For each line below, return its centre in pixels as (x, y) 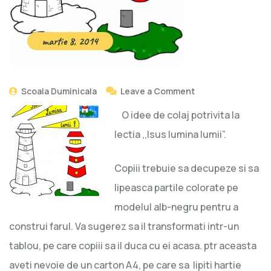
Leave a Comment (158, 91)
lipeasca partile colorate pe (176, 188)
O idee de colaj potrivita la (177, 115)
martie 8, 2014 (70, 41)
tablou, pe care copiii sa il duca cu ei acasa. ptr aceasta (133, 246)
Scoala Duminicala (58, 91)
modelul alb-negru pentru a (176, 207)
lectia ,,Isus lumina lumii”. (170, 135)
